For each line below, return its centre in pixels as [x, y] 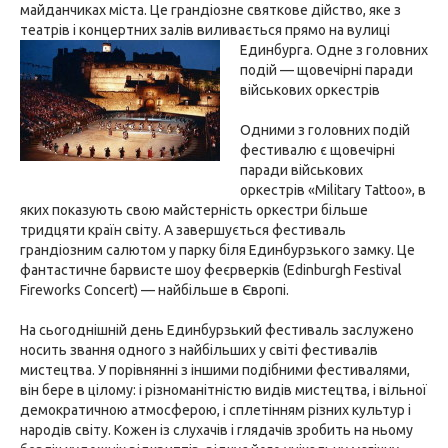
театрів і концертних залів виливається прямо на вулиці [205, 30]
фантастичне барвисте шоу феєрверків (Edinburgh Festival [211, 270]
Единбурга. [278, 50]
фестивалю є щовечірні [317, 150]
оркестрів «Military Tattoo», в [333, 190]
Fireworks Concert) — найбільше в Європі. [154, 290]
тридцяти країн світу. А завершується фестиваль [183, 230]
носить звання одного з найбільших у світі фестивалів [199, 350]
